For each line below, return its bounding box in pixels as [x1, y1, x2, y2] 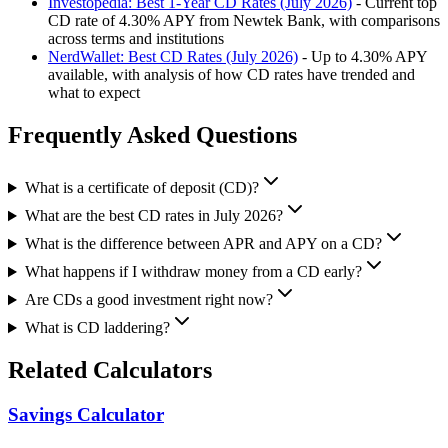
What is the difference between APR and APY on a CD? [24, 235, 382, 253]
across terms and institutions [48, 30, 224, 48]
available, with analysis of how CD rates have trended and [48, 66, 415, 84]
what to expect [48, 84, 140, 102]
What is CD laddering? [24, 319, 170, 337]
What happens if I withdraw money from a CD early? [24, 263, 362, 281]
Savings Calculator [8, 404, 164, 426]
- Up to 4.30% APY [298, 48, 427, 66]
